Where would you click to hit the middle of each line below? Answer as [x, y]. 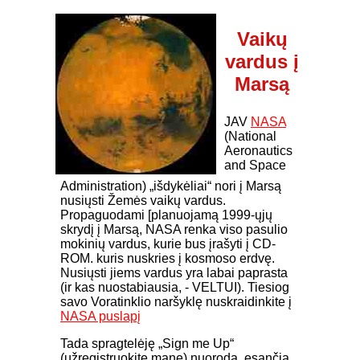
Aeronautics [258, 151]
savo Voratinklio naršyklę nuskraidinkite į [176, 302]
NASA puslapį [100, 316]
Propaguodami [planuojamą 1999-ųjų [166, 215]
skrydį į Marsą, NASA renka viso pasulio [174, 229]
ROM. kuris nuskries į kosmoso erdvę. [168, 258]
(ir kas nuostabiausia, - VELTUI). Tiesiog [175, 287]
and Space [255, 165]
